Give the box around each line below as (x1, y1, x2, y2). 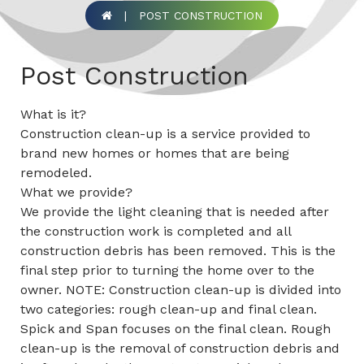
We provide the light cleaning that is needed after (20, 204, 329, 220)
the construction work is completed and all (20, 223, 291, 240)
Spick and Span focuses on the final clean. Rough (20, 321, 331, 337)
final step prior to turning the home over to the (20, 262, 314, 279)
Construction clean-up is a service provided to (20, 126, 310, 142)
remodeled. (20, 165, 92, 181)
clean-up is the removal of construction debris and (20, 340, 340, 357)
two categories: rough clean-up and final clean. (20, 301, 317, 318)
